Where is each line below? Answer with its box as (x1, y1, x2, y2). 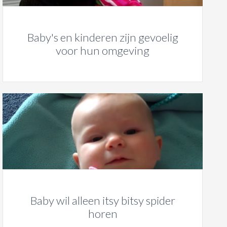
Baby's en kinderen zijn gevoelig (27, 30, 178, 45)
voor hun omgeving (56, 44, 150, 58)
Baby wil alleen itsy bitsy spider (30, 194, 175, 208)
